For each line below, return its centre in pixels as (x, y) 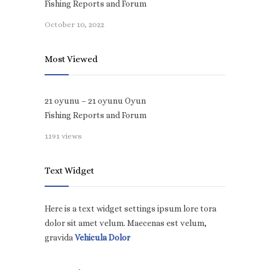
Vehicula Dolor (102, 238)
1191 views (63, 136)
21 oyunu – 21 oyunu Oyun (95, 101)
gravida (60, 238)
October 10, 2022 (74, 25)
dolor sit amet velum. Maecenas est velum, (126, 223)
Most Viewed (71, 59)
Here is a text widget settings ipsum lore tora (130, 209)
